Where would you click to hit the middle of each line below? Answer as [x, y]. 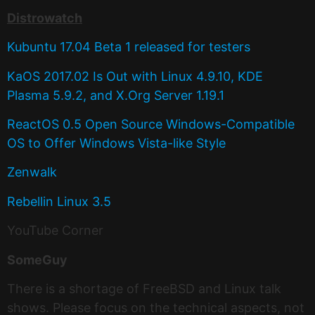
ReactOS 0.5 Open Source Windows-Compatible [151, 124]
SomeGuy [37, 259]
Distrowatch [45, 18]
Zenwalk [32, 172]
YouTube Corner [55, 231]
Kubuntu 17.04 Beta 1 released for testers [129, 47]
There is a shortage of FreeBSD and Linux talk [144, 288]
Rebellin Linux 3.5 [59, 201]
